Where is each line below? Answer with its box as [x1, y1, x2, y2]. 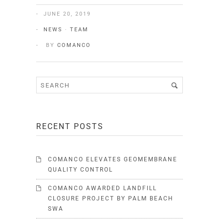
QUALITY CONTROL [48, 166, 113, 174]
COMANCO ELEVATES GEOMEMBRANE [48, 156, 177, 163]
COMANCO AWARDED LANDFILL [48, 185, 157, 192]
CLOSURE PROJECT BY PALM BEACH [48, 195, 174, 202]
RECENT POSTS [36, 122, 104, 131]
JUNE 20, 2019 [44, 11, 91, 18]
